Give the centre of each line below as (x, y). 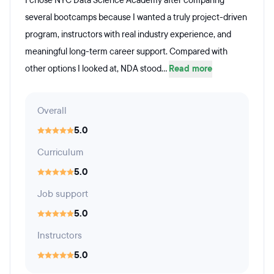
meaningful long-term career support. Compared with (126, 52)
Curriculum (60, 152)
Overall (52, 111)
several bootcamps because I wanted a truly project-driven (136, 17)
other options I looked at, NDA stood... (97, 69)
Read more (191, 69)
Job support (63, 194)
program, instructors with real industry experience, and (128, 35)
